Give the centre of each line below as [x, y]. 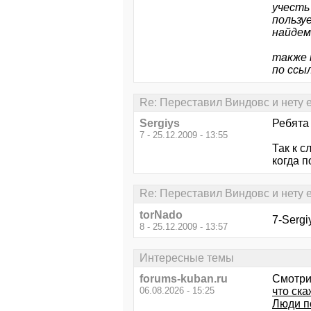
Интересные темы [187, 258]
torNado [161, 215]
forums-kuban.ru [184, 279]
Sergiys [160, 124]
